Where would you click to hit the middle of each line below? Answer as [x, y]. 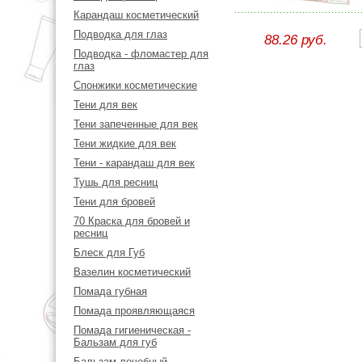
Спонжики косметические [135, 85]
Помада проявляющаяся [134, 311]
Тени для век [105, 105]
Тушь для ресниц [116, 182]
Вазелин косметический [132, 272]
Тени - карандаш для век [134, 163]
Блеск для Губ [109, 253]
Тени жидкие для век [125, 143]
